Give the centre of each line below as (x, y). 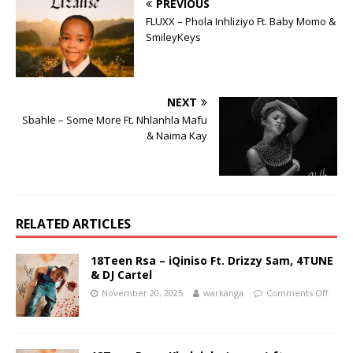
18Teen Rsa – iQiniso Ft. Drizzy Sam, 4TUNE (212, 260)
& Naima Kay (177, 136)
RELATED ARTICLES (73, 224)
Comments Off (297, 293)
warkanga (223, 293)
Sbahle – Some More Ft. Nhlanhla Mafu (115, 120)
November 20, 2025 (142, 293)
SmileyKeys (173, 37)
